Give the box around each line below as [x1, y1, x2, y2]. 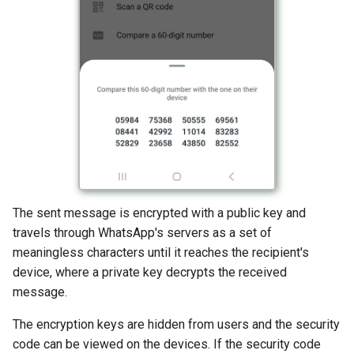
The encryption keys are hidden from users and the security [13, 316, 340, 332]
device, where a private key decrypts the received [13, 264, 287, 280]
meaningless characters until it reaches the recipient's [13, 244, 309, 260]
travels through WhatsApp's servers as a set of [13, 224, 272, 240]
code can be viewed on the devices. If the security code [13, 336, 321, 352]
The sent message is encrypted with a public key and [13, 205, 306, 220]
